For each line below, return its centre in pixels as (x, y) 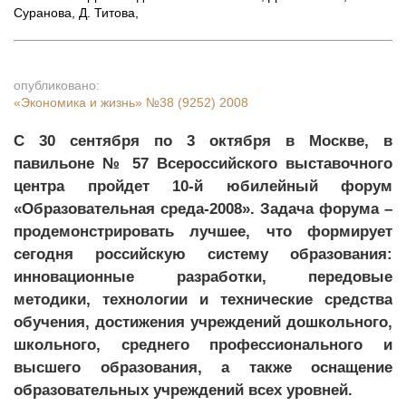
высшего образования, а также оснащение (203, 367)
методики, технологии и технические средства (203, 300)
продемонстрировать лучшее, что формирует (203, 232)
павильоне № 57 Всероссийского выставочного (203, 164)
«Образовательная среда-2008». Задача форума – (203, 209)
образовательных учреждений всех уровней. (183, 390)
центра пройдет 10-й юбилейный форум (203, 186)
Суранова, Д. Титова (74, 13)
